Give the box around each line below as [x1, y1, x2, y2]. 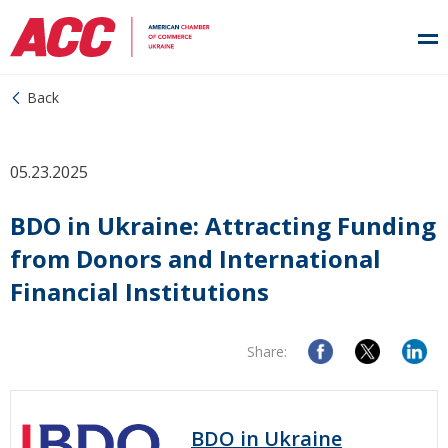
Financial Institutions [10, 275, 269, 308]
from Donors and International [10, 242, 381, 275]
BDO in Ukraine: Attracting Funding [10, 209, 436, 242]
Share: [247, 342, 287, 361]
